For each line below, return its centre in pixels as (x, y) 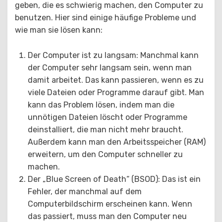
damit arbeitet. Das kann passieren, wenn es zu (116, 80)
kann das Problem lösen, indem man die (101, 105)
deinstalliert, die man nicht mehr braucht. (106, 129)
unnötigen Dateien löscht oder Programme (108, 117)
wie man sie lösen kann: (59, 30)
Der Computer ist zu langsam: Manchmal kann (113, 55)
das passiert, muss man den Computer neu (107, 216)
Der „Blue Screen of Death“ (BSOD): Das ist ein (114, 179)
